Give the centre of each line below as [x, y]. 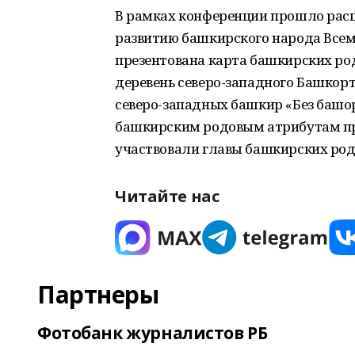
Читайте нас [167, 196]
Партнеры [98, 294]
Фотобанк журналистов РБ [153, 333]
